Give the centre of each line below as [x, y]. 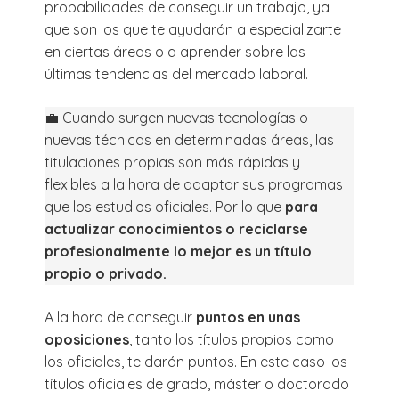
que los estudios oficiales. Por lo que [165, 206]
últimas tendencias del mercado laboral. [176, 73]
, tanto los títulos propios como [232, 339]
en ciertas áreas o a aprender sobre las [175, 51]
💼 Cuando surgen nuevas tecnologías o [176, 117]
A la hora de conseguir [120, 317]
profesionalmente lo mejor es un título [178, 251]
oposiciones [87, 339]
